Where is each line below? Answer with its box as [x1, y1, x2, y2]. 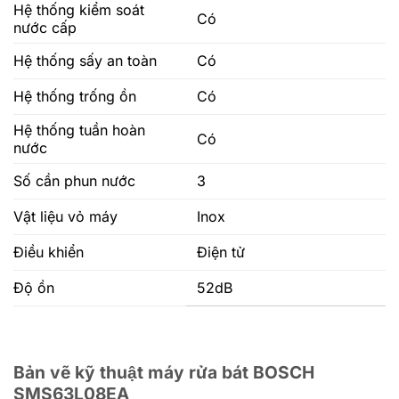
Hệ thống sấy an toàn [13, 51, 157, 69]
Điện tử [192, 242, 246, 261]
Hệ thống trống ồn [13, 86, 136, 105]
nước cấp [13, 18, 77, 37]
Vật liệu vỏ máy [13, 207, 118, 225]
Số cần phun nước [13, 171, 135, 190]
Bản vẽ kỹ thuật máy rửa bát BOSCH [13, 361, 314, 383]
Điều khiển [13, 242, 84, 261]
